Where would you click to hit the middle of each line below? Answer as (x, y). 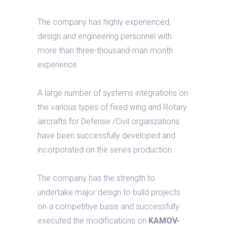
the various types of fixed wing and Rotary (112, 107)
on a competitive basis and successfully (108, 206)
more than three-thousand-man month (105, 50)
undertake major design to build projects (109, 192)
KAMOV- (164, 221)
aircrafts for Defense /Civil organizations (108, 121)
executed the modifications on (93, 221)
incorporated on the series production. (106, 150)
